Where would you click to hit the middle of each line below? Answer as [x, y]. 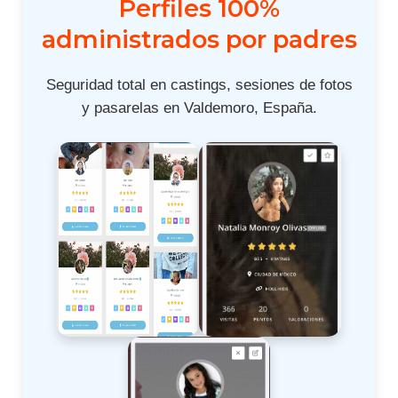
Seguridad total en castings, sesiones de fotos [199, 85]
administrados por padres [199, 40]
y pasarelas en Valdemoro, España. [199, 108]
